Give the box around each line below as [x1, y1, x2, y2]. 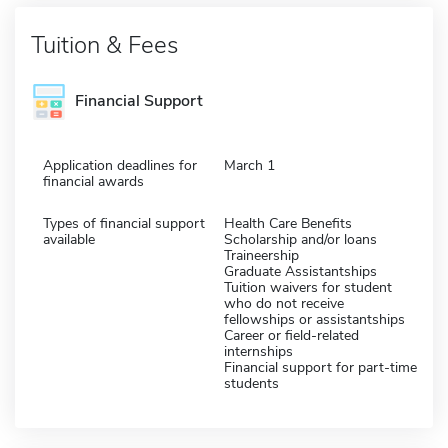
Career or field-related [224, 325, 359, 345]
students [224, 373, 279, 393]
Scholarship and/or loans [224, 229, 377, 249]
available [43, 229, 95, 249]
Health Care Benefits [224, 213, 352, 233]
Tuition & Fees [31, 28, 178, 61]
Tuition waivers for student [224, 277, 392, 297]
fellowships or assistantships [224, 309, 405, 329]
